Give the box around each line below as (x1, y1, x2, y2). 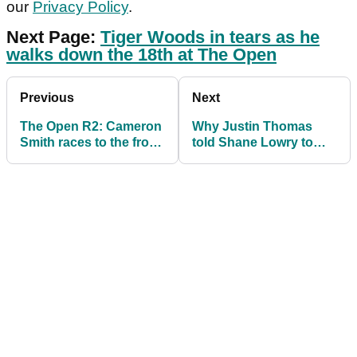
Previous (20, 91, 74, 105)
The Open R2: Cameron (20, 120, 162, 134)
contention (20, 167, 85, 182)
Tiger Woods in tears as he (100, 27, 320, 48)
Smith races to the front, (20, 135, 164, 150)
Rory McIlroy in (20, 151, 111, 166)
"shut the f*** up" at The (192, 151, 335, 166)
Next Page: (6, 27, 100, 48)
